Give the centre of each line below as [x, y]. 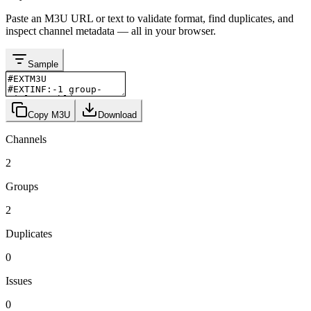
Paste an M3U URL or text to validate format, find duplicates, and [150, 18]
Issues [19, 280]
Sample [43, 64]
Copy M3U [49, 115]
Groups [22, 186]
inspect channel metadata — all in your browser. [111, 31]
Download [117, 115]
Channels [26, 139]
